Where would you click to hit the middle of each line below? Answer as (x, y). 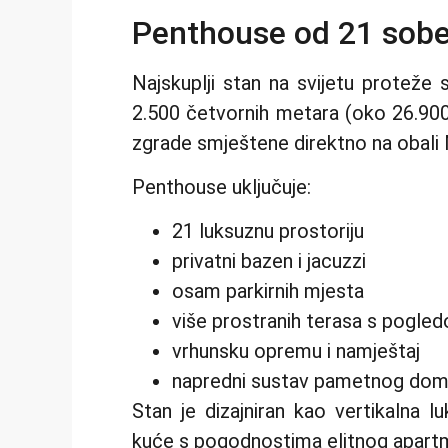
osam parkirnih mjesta (268, 291)
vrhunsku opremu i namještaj (296, 351)
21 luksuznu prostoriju (268, 231)
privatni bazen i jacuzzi (269, 261)
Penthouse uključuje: (221, 186)
